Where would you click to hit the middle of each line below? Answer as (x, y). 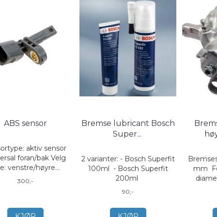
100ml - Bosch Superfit (128, 169)
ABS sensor (25, 123)
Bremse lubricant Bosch (128, 123)
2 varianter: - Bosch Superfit (128, 159)
